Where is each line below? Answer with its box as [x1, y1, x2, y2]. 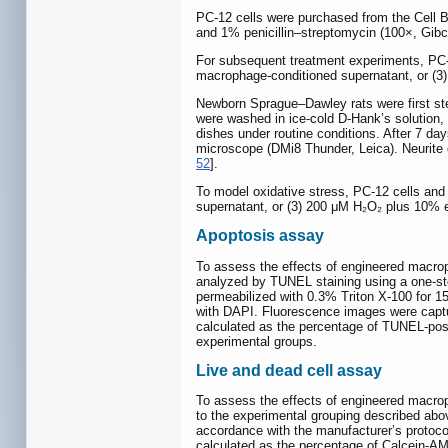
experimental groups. [196, 333, 317, 349]
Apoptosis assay [196, 227, 324, 245]
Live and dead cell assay [196, 361, 382, 379]
